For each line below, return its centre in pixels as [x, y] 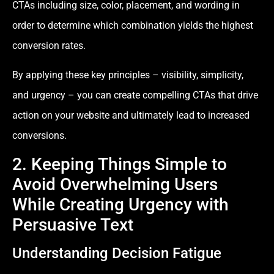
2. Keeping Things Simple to [120, 164]
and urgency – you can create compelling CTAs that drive [135, 95]
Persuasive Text [73, 224]
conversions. [39, 135]
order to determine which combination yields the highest [133, 26]
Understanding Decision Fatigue [117, 253]
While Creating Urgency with [120, 204]
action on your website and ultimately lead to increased [131, 115]
